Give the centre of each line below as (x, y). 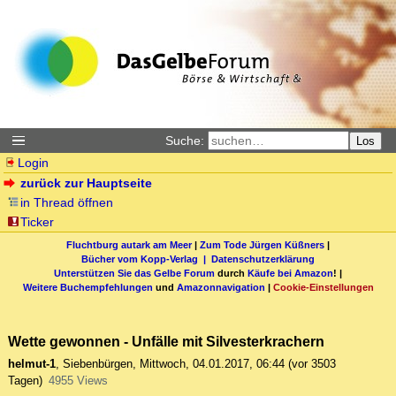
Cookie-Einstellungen (323, 287)
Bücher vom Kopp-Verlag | (146, 259)
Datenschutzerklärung (263, 259)
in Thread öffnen (67, 202)
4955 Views (78, 381)
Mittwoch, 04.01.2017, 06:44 (212, 364)
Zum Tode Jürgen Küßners (262, 244)
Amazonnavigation (221, 287)
